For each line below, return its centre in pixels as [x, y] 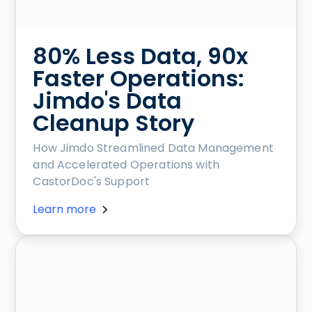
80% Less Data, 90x [141, 56]
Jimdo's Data [108, 100]
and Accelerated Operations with [126, 164]
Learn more [65, 209]
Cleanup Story [114, 123]
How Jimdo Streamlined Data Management [153, 148]
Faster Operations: [139, 78]
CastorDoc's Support [92, 181]
